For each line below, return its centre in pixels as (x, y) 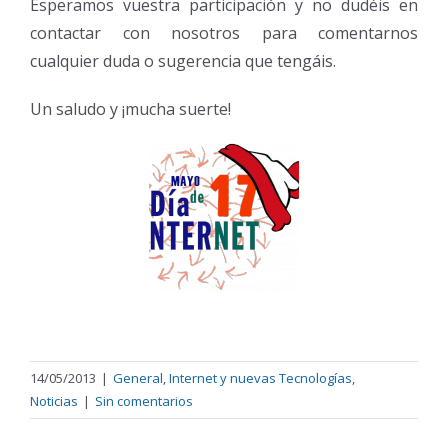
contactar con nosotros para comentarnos (224, 33)
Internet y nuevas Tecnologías (260, 378)
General (138, 378)
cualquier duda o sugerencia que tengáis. (183, 61)
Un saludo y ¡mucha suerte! (130, 109)
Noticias (54, 401)
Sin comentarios (144, 401)
